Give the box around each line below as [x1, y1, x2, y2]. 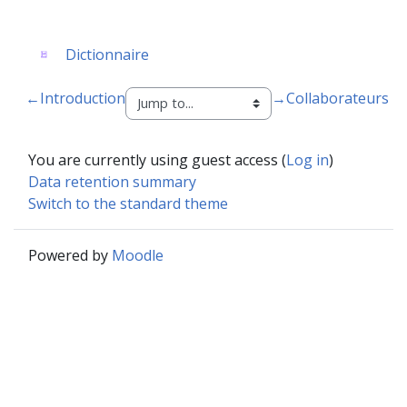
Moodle [112, 244, 164, 265]
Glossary [148, 44, 207, 64]
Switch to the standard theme [28, 193, 228, 213]
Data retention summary [28, 171, 196, 192]
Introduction [40, 88, 125, 108]
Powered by [28, 244, 112, 265]
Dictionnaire [65, 45, 149, 65]
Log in [286, 149, 329, 170]
